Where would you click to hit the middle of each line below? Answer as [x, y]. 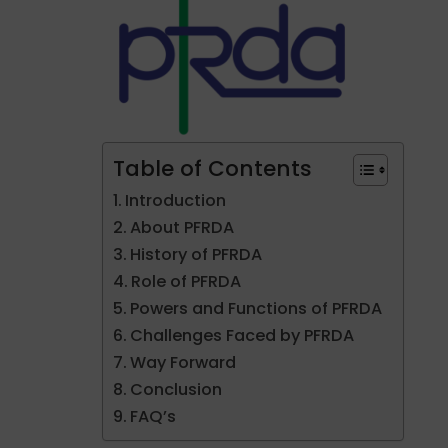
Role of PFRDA [186, 281]
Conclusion [176, 389]
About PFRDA [182, 227]
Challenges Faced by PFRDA [242, 335]
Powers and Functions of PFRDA [256, 308]
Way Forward [183, 362]
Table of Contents [212, 168]
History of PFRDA [196, 254]
